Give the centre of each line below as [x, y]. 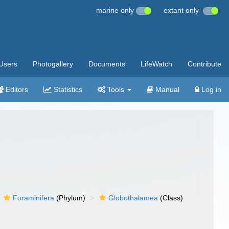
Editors [16, 89]
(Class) [171, 198]
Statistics [67, 89]
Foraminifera [34, 198]
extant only [183, 10]
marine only [116, 10]
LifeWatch [156, 64]
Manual [166, 89]
